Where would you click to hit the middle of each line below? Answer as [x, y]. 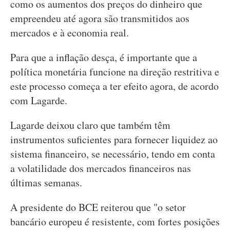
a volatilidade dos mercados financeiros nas [101, 168]
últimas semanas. [46, 183]
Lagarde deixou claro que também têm [90, 125]
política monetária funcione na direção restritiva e [115, 72]
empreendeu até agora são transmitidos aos [100, 18]
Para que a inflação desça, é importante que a [104, 57]
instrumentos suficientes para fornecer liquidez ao [114, 139]
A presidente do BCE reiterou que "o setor [98, 207]
